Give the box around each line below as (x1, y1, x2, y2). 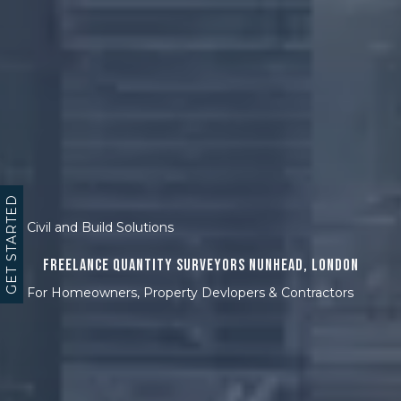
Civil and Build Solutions (27, 219, 174, 235)
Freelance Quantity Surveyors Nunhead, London (42, 256, 359, 275)
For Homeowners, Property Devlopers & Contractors (27, 285, 354, 301)
